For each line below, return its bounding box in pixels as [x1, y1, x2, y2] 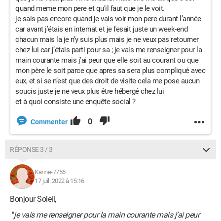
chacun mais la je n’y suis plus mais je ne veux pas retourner [15, 35, 199, 44]
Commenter [31, 118, 68, 126]
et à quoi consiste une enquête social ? [15, 97, 137, 106]
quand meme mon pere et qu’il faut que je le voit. [15, 4, 165, 13]
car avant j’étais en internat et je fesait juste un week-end [15, 25, 187, 34]
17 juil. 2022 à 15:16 [35, 177, 84, 184]
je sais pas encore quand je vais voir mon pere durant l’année [15, 14, 201, 23]
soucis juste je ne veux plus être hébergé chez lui [15, 87, 166, 96]
